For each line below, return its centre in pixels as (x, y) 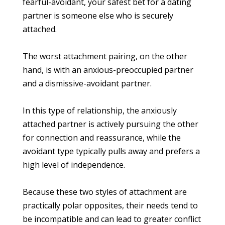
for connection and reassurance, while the (102, 138)
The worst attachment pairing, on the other (105, 57)
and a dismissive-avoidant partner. (87, 84)
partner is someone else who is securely (98, 15)
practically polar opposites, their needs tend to (110, 206)
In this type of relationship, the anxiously (100, 111)
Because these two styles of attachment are (105, 192)
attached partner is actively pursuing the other (110, 124)
